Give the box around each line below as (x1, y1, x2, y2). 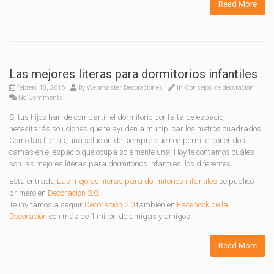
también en (135, 200, 177, 209)
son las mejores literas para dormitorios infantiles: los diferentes (9, 159, 231, 168)
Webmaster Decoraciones (87, 84, 163, 92)
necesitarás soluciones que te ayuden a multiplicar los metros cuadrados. (9, 124, 263, 133)
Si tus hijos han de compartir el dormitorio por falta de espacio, (9, 113, 225, 122)
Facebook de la (177, 200, 228, 209)
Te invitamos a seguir (9, 200, 84, 209)
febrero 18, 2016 (15, 84, 65, 92)
